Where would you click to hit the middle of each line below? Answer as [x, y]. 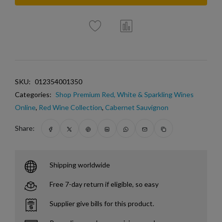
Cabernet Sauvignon [137, 108]
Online [25, 108]
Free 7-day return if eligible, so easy [104, 184]
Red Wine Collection [70, 108]
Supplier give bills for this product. [102, 204]
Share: [25, 128]
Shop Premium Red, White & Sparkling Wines [125, 95]
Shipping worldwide [80, 165]
